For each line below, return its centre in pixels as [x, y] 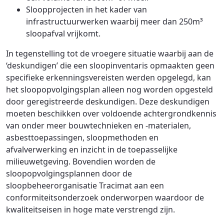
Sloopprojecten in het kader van [86, 9]
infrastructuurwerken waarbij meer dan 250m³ [114, 21]
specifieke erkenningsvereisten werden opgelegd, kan [108, 77]
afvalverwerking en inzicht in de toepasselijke [92, 149]
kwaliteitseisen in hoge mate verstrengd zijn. [90, 209]
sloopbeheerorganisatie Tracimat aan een [85, 185]
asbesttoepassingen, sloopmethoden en [82, 137]
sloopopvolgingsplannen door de [69, 173]
